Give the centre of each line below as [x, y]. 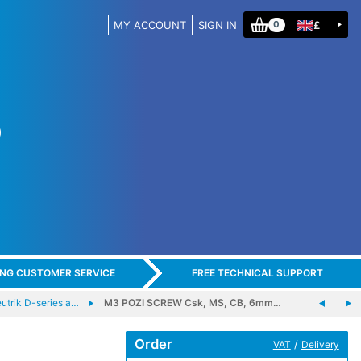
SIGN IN [218, 25]
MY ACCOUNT [150, 25]
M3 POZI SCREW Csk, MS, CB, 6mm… [192, 302]
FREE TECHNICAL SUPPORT [257, 273]
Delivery [320, 344]
